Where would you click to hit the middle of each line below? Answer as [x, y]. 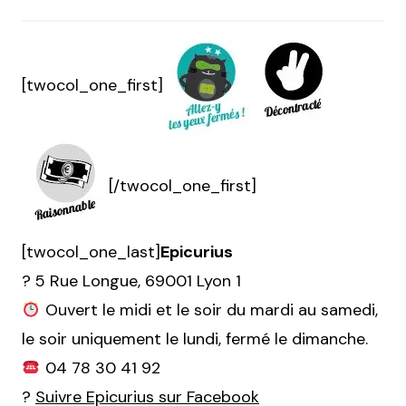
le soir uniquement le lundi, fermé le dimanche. [195, 339]
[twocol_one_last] [91, 252]
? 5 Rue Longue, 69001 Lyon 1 [131, 281]
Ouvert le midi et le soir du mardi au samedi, [209, 310]
